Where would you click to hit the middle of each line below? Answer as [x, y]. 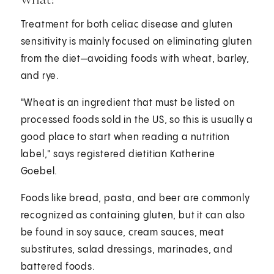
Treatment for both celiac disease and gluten [127, 24]
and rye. [40, 76]
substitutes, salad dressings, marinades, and [127, 250]
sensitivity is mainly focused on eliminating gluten [136, 42]
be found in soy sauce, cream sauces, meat [122, 232]
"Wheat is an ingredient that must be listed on [128, 103]
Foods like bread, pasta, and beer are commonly [135, 198]
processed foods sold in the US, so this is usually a [137, 120]
